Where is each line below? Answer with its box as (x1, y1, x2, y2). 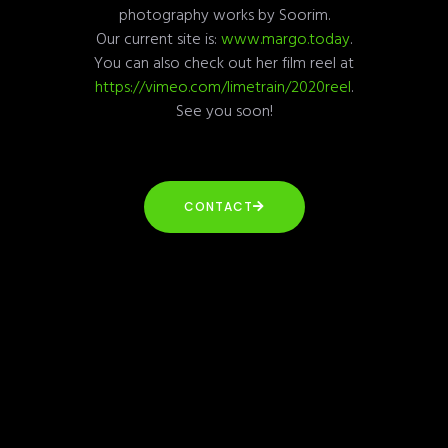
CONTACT (183, 197, 253, 215)
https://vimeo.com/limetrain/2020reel (95, 73, 351, 98)
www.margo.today (221, 25, 350, 50)
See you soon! (175, 97, 273, 122)
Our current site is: (96, 25, 221, 50)
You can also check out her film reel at (94, 49, 354, 74)
